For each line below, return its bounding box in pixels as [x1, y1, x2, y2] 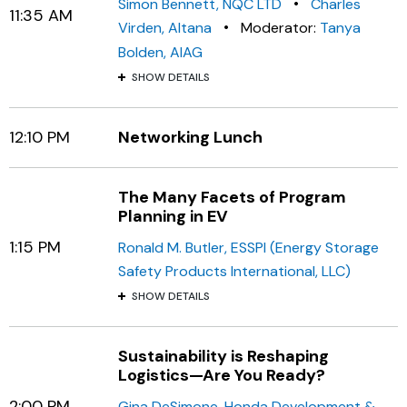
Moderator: [241, 18, 320, 37]
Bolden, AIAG [118, 43, 203, 62]
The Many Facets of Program [118, 186, 346, 208]
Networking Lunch [118, 126, 263, 148]
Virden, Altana [118, 18, 212, 37]
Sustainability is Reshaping [118, 345, 329, 367]
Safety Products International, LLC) [118, 262, 351, 281]
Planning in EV [118, 205, 228, 227]
